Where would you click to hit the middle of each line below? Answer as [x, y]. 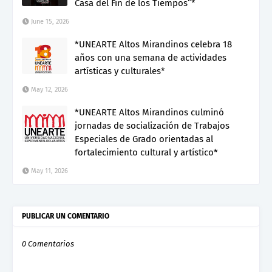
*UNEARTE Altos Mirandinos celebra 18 [153, 44]
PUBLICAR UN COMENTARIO [66, 216]
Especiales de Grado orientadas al [144, 139]
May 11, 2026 [49, 171]
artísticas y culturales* [120, 71]
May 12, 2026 [49, 89]
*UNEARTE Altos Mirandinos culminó [149, 112]
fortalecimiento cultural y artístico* [146, 152]
